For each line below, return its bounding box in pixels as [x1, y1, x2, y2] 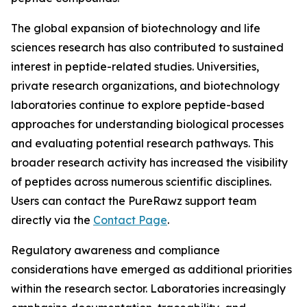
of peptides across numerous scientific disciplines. [11, 175, 271, 188]
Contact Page [93, 213, 167, 227]
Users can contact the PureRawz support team [11, 194, 256, 208]
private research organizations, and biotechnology [11, 79, 280, 93]
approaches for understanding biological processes [11, 117, 284, 131]
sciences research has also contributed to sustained [11, 40, 284, 54]
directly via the [11, 213, 93, 227]
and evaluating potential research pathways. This [11, 136, 273, 150]
